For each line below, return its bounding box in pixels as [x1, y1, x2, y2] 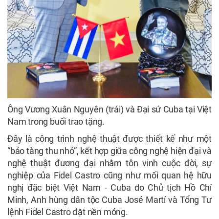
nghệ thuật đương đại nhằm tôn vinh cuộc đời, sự [7, 158, 212, 169]
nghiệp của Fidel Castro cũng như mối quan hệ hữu [7, 170, 212, 181]
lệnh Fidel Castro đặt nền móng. [7, 207, 128, 218]
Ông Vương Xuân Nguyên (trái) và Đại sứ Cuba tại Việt [7, 104, 212, 115]
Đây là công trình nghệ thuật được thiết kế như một [7, 133, 212, 144]
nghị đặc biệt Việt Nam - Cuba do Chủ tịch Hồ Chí [7, 182, 212, 193]
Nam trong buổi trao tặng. [7, 116, 105, 127]
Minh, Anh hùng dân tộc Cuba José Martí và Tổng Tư [7, 195, 212, 205]
